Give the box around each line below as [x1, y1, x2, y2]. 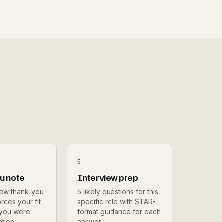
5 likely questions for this [77, 187, 159, 196]
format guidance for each [77, 207, 161, 216]
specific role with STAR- [77, 197, 156, 206]
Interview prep [77, 172, 138, 183]
